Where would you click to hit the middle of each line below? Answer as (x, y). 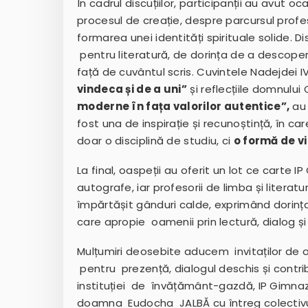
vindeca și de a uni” (132, 89)
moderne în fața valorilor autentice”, (184, 107)
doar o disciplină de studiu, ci (155, 141)
